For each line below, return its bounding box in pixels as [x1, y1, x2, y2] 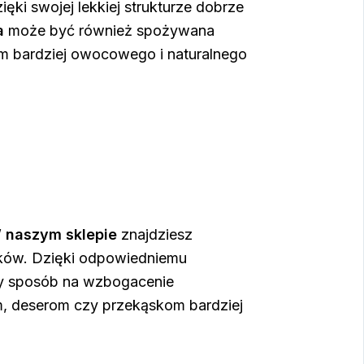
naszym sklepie [6, 226, 117, 244]
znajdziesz [117, 226, 193, 244]
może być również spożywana [4, 22, 214, 40]
